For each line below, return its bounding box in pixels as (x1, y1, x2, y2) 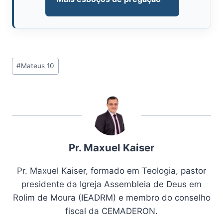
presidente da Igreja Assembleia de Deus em (21, 179, 202, 189)
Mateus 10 (21, 62, 55, 70)
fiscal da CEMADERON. (65, 206, 158, 216)
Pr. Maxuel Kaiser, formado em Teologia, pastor (17, 165, 206, 176)
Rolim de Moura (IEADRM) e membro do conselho (12, 192, 211, 203)
